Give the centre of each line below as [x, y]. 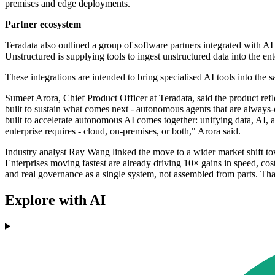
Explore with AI [55, 200]
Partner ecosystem [43, 25]
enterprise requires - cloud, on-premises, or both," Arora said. [123, 131]
